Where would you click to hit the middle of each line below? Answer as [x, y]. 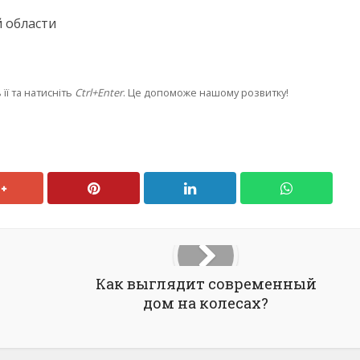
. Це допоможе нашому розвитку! [206, 92]
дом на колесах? [206, 303]
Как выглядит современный [206, 284]
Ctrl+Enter [99, 92]
